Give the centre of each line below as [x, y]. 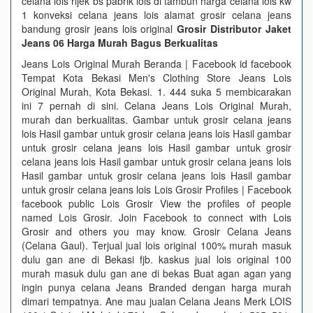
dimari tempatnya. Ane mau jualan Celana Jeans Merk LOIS [156, 301]
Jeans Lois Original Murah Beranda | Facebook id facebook [156, 64]
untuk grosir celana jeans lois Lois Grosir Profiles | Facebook [156, 189]
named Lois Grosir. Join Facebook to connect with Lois [156, 217]
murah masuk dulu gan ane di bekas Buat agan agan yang [156, 273]
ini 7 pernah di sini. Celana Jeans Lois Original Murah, [156, 105]
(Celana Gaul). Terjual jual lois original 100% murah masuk [156, 245]
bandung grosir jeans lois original [100, 29]
